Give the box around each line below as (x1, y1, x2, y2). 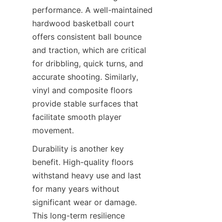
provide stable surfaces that (32, 99, 138, 109)
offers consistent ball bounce (32, 32, 142, 42)
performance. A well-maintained (32, 5, 153, 15)
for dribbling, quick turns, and (32, 58, 143, 68)
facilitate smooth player (32, 112, 121, 122)
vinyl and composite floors (32, 85, 132, 95)
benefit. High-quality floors (32, 157, 133, 167)
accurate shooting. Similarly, (32, 72, 138, 82)
